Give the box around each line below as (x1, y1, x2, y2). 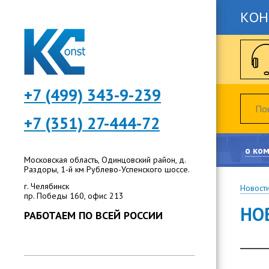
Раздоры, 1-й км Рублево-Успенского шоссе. (24, 164, 190, 175)
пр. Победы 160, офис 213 (24, 190, 124, 201)
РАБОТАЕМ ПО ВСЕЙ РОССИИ (24, 208, 163, 222)
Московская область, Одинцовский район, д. (24, 154, 186, 165)
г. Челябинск (24, 181, 69, 192)
